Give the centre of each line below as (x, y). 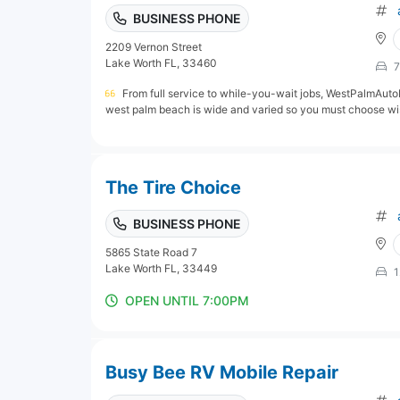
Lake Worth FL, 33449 (161, 268)
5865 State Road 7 (151, 252)
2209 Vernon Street (154, 46)
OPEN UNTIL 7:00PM (187, 300)
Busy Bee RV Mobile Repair (222, 372)
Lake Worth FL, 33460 (161, 62)
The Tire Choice (173, 187)
